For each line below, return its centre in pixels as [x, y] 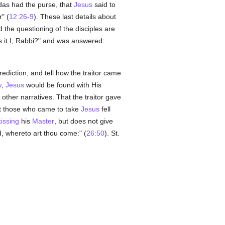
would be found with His [63, 85]
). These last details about [75, 17]
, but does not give [83, 121]
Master [43, 121]
